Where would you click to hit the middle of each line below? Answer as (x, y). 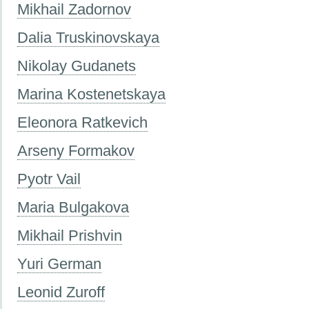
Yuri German (59, 263)
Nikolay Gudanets (77, 66)
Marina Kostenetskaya (91, 94)
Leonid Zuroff (61, 292)
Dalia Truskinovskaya (88, 37)
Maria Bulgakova (73, 207)
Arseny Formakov (76, 150)
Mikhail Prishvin (70, 235)
